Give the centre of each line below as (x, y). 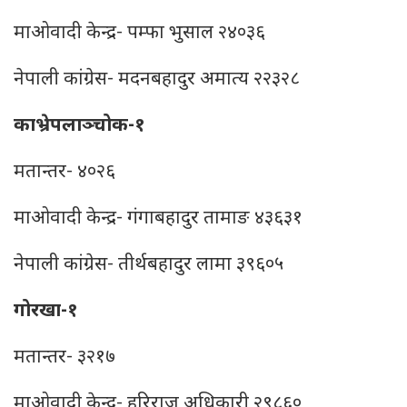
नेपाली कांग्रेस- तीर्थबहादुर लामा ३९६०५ (149, 265)
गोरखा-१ (46, 312)
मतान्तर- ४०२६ (65, 173)
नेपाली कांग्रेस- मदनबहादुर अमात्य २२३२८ (157, 80)
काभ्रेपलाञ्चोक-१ (79, 126)
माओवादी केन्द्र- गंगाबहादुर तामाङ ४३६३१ (158, 219)
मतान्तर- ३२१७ (65, 358)
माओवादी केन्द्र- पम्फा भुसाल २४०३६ (139, 34)
